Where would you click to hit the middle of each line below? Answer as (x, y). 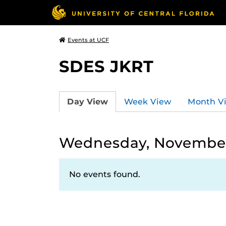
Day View (88, 101)
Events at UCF (88, 40)
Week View (148, 101)
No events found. (105, 174)
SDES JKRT (106, 66)
